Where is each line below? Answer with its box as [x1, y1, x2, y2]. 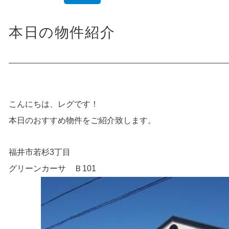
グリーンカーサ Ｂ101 [8, 164, 96, 173]
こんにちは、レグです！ [8, 99, 99, 108]
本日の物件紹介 [8, 22, 116, 42]
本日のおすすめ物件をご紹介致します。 [8, 116, 156, 125]
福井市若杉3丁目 [8, 147, 71, 156]
